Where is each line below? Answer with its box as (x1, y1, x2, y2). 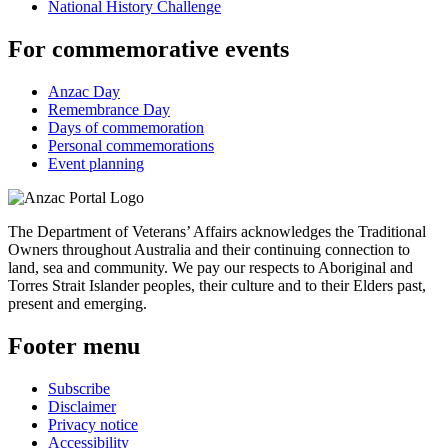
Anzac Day (48, 82, 120, 100)
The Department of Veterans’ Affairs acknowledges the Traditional (8, 222, 426, 240)
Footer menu (8, 332, 140, 359)
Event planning (48, 154, 144, 172)
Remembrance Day (48, 100, 170, 118)
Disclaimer (48, 397, 116, 415)
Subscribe (48, 379, 110, 397)
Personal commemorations (48, 136, 214, 154)
